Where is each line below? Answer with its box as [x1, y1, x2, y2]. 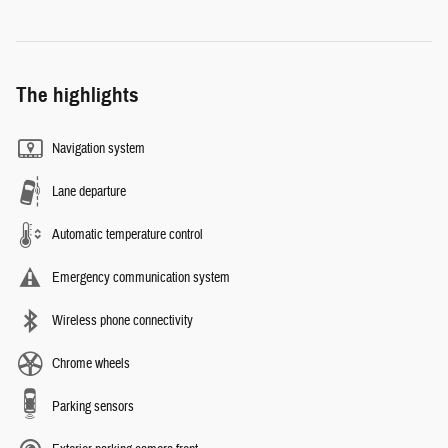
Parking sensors [52, 398, 134, 417]
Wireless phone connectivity [52, 312, 193, 331]
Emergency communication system [52, 269, 230, 288]
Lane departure [52, 183, 126, 202]
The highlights [16, 82, 139, 109]
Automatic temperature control [52, 226, 203, 245]
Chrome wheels [52, 355, 130, 374]
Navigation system [52, 140, 145, 159]
